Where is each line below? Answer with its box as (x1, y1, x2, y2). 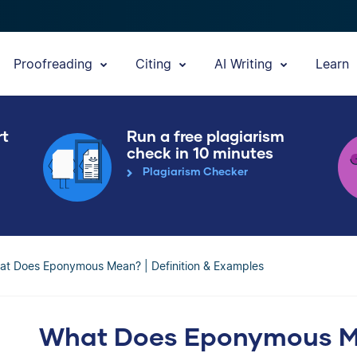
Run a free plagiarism (127, 127, 284, 145)
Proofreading (14, 56, 96, 72)
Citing (135, 56, 175, 72)
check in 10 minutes (127, 143, 273, 162)
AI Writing (214, 56, 277, 72)
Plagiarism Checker (143, 165, 248, 178)
